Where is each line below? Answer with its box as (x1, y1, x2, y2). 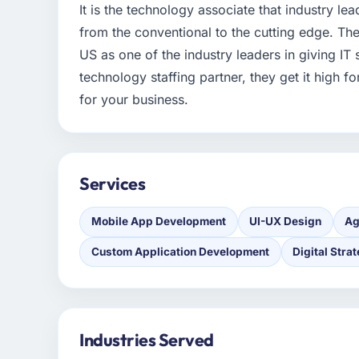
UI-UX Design (249, 215, 322, 228)
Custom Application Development (91, 244, 269, 258)
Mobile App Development (91, 215, 226, 228)
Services (79, 172, 146, 196)
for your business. (79, 91, 189, 108)
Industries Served (79, 328, 214, 351)
